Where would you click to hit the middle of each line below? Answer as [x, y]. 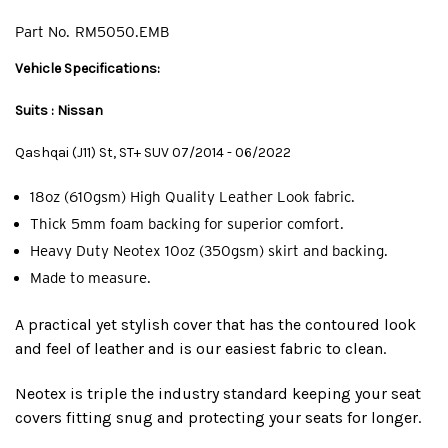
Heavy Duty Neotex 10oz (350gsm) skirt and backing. [209, 250]
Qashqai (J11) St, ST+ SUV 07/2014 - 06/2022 [153, 152]
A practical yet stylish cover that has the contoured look [215, 324]
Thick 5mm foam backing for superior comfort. [187, 223]
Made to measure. [90, 277]
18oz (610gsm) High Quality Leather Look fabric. [192, 196]
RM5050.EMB [122, 31]
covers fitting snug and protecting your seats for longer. [218, 417]
